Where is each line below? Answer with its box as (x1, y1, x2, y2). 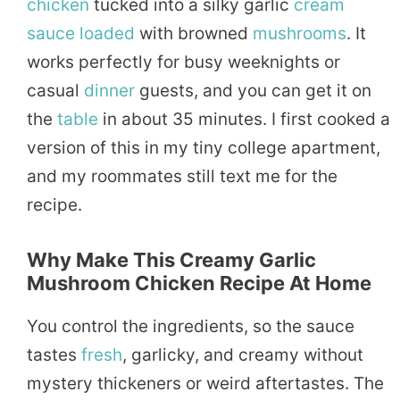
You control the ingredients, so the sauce (27, 315, 354, 337)
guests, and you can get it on (135, 79, 371, 101)
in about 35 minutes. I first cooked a (98, 108, 390, 129)
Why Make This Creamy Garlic (27, 247, 316, 271)
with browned (135, 22, 253, 44)
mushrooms (253, 22, 346, 44)
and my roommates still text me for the (27, 165, 337, 187)
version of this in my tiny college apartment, (27, 137, 380, 158)
